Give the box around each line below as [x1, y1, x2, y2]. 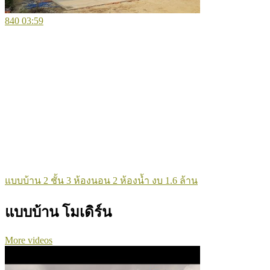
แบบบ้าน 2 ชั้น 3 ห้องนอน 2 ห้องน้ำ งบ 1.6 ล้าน [5, 175, 198, 186]
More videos [5, 235, 52, 246]
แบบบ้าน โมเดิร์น [5, 204, 111, 220]
